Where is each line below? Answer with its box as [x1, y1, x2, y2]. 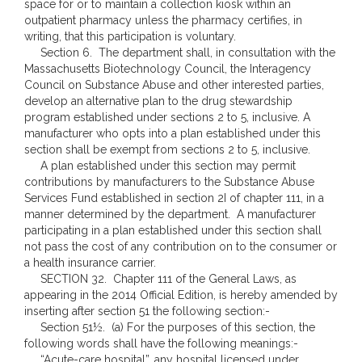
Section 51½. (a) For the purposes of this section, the [24, 321, 315, 334]
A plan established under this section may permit [24, 159, 296, 172]
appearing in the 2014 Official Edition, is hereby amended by [24, 288, 338, 301]
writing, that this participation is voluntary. [24, 30, 236, 43]
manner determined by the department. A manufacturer [24, 208, 316, 221]
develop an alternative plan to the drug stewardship [24, 95, 293, 107]
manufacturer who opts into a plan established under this [24, 127, 321, 140]
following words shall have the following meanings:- [24, 337, 298, 350]
